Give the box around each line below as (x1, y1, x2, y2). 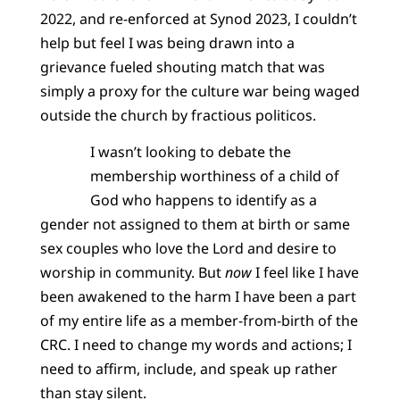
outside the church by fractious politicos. (39, 104, 320, 125)
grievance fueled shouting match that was (39, 56, 325, 77)
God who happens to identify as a (89, 190, 317, 211)
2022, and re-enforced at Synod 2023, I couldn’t (39, 8, 357, 29)
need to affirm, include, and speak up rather (39, 359, 337, 379)
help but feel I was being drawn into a (39, 32, 295, 53)
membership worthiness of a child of (89, 166, 339, 187)
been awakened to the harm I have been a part (39, 287, 356, 307)
